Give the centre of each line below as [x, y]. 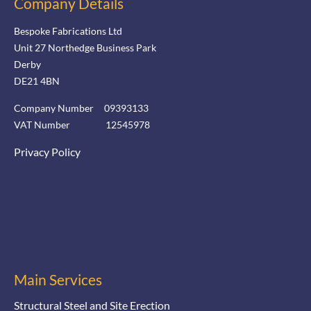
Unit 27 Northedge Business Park [85, 48]
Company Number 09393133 [81, 108]
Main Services [58, 280]
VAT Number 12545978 [82, 125]
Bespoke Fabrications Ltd [68, 31]
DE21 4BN [37, 81]
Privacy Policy [47, 152]
